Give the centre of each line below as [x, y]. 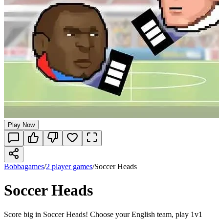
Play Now [21, 125]
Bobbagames [24, 166]
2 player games [69, 166]
